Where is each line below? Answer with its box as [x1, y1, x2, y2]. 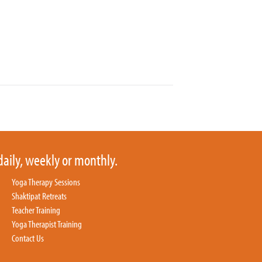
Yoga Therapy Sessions [12, 175, 80, 188]
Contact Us [12, 231, 44, 244]
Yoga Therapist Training [12, 217, 82, 230]
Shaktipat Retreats [12, 189, 67, 202]
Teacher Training [12, 203, 60, 216]
